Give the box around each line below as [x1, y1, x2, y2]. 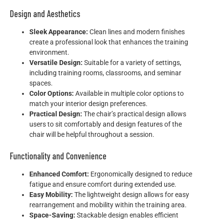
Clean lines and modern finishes [88, 27, 185, 36]
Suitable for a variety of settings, [83, 58, 181, 66]
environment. [29, 48, 69, 56]
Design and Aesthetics [10, 8, 80, 19]
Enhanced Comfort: [29, 170, 89, 178]
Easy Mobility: [29, 190, 73, 198]
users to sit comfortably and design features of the [29, 120, 182, 128]
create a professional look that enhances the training [29, 38, 188, 46]
